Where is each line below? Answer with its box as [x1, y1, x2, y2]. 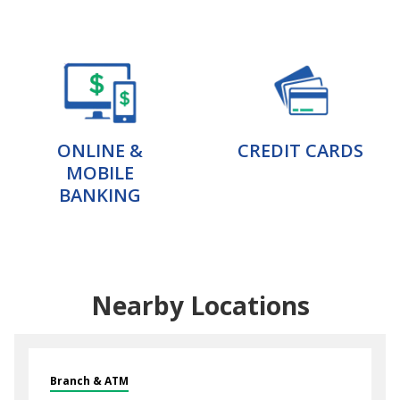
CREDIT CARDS [237, 138, 363, 162]
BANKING [59, 183, 141, 207]
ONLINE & [57, 138, 143, 162]
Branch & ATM [50, 373, 129, 388]
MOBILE [66, 161, 134, 185]
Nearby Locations [90, 288, 310, 322]
